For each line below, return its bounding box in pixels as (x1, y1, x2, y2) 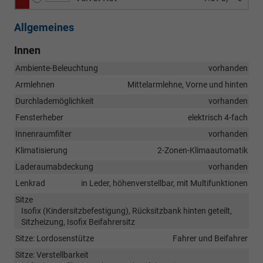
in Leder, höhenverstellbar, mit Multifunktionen (81, 178, 248, 188)
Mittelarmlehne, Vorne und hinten (127, 79, 248, 89)
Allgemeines (14, 21, 74, 33)
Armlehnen (15, 79, 55, 89)
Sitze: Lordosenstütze (15, 233, 94, 243)
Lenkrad (15, 178, 45, 188)
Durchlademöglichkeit (15, 96, 94, 106)
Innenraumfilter (15, 129, 72, 139)
